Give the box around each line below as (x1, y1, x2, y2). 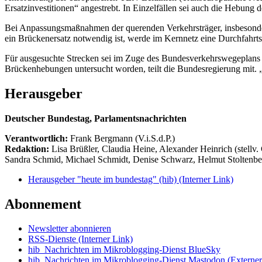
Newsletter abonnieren (28, 223, 111, 234)
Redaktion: (5, 143, 51, 154)
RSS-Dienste (28, 234, 78, 244)
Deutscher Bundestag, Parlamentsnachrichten (5, 113, 187, 123)
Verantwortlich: (5, 133, 68, 143)
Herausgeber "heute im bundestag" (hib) (28, 174, 179, 184)
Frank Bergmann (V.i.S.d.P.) (70, 133, 175, 143)
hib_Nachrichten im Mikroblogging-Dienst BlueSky (28, 244, 220, 255)
